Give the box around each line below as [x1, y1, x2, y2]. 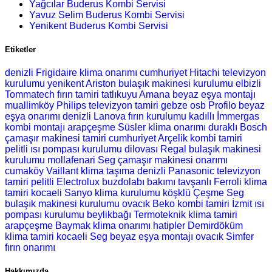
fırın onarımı [5, 242, 55, 253]
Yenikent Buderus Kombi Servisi [29, 20, 168, 31]
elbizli [236, 78, 261, 89]
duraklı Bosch [208, 121, 267, 132]
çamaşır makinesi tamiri [5, 132, 106, 143]
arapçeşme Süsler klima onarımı [67, 121, 206, 132]
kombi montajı [5, 121, 65, 132]
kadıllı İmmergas [189, 110, 259, 121]
